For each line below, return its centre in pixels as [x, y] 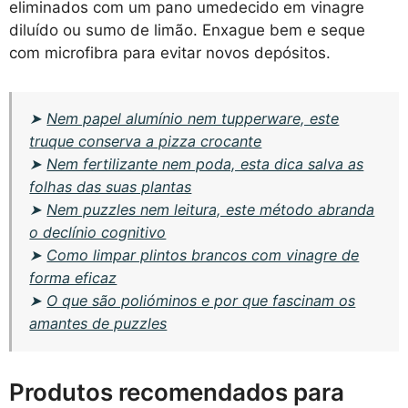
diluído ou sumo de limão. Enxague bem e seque [187, 31]
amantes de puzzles [98, 324]
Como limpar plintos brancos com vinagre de [203, 255]
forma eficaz [73, 278]
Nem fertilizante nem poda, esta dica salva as [205, 164]
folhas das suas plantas [111, 187]
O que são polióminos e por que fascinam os [201, 301]
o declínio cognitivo [98, 233]
